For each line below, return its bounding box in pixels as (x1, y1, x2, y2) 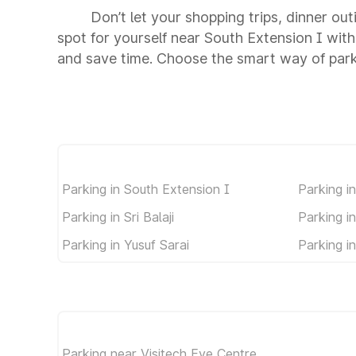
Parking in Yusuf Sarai (62, 236, 189, 253)
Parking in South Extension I (62, 180, 230, 197)
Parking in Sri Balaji (62, 208, 174, 225)
